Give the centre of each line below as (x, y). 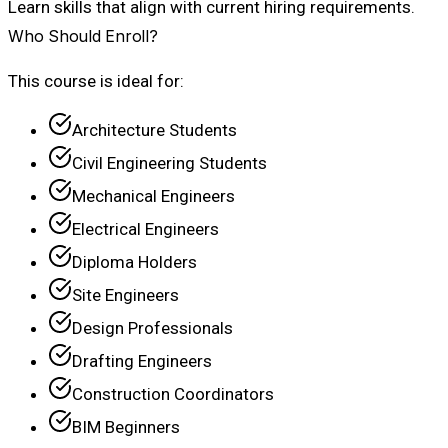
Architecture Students (154, 130)
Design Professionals (152, 328)
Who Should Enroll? (83, 36)
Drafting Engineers (142, 361)
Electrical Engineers (145, 229)
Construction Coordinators (173, 394)
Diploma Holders (134, 262)
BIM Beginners (126, 427)
